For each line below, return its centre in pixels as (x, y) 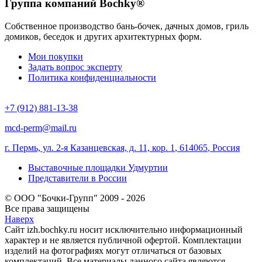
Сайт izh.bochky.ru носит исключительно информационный (124, 229)
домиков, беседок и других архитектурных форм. (103, 36)
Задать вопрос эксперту (75, 67)
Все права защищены (47, 208)
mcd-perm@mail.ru (41, 127)
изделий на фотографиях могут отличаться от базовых (113, 250)
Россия (226, 147)
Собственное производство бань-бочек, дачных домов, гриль (127, 26)
